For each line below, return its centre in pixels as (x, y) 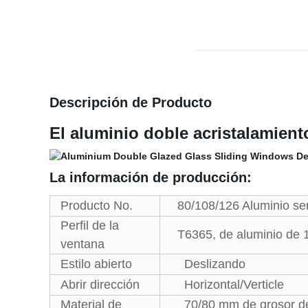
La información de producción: (177, 177)
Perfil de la (90, 225)
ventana (82, 244)
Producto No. (97, 206)
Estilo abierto (96, 264)
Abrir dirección (100, 285)
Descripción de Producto (131, 102)
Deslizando (208, 264)
